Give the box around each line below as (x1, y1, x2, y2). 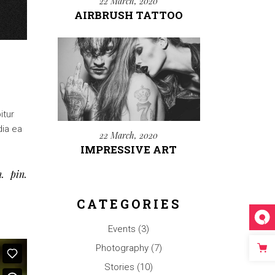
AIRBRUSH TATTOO (74, 8, 184, 23)
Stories (104, 261, 135, 273)
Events (108, 223, 136, 234)
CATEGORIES (76, 195, 181, 212)
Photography (95, 242, 149, 254)
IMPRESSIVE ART (80, 142, 177, 157)
